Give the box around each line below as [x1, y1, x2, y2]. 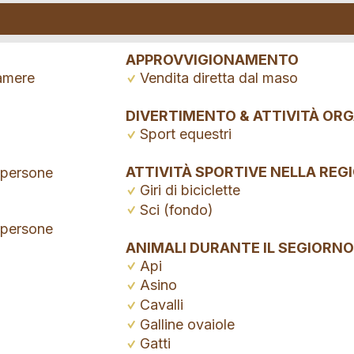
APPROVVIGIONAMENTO [126, 51, 299, 69]
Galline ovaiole [140, 315, 235, 333]
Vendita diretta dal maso [140, 70, 298, 87]
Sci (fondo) [140, 201, 213, 218]
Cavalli [140, 296, 183, 313]
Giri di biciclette [140, 182, 240, 199]
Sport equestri [140, 126, 232, 143]
